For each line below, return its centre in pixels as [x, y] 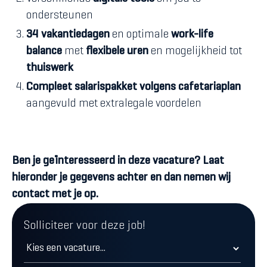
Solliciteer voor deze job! [85, 226]
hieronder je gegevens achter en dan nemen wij [121, 178]
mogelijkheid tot [204, 52]
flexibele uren [118, 52]
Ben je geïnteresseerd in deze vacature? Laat [118, 161]
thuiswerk [51, 68]
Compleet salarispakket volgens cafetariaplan [133, 87]
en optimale [140, 35]
